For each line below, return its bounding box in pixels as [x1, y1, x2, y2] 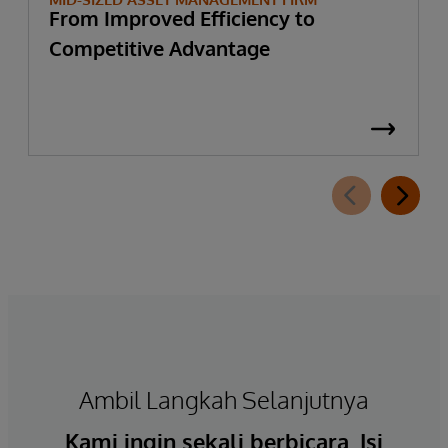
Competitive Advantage [49, 34, 270, 61]
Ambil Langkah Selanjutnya [79, 383, 369, 415]
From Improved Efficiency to [49, 4, 315, 31]
